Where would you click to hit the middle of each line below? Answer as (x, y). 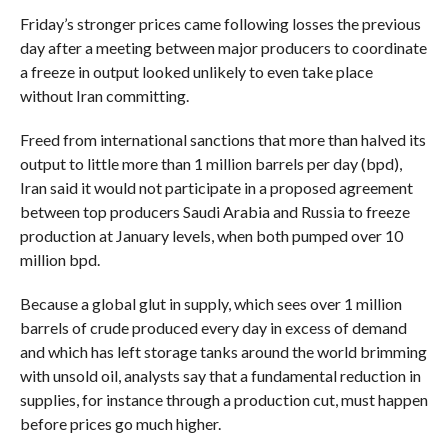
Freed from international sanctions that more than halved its (222, 139)
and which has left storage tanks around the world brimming (223, 351)
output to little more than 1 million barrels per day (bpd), (210, 163)
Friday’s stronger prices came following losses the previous (220, 23)
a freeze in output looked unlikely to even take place (196, 71)
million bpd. (59, 259)
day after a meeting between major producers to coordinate (223, 47)
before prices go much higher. (120, 423)
